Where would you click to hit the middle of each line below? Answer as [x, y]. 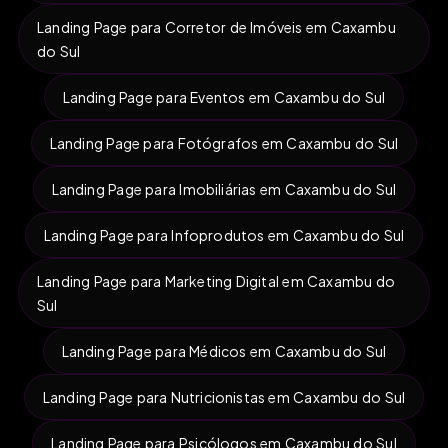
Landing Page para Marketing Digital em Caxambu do [216, 280]
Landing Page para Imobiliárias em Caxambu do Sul [224, 188]
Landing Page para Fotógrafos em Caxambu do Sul [224, 142]
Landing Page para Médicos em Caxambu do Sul [224, 350]
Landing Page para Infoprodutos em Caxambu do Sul [224, 234]
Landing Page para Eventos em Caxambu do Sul [224, 96]
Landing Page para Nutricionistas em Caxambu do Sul [224, 396]
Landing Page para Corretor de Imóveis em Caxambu [216, 26]
